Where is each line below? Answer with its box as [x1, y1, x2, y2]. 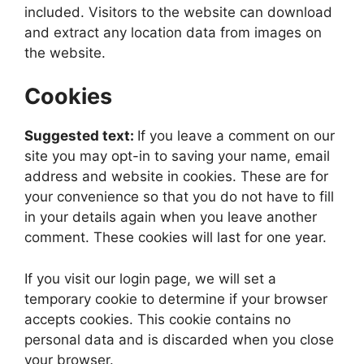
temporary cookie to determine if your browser [24, 290, 327, 307]
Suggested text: [24, 128, 137, 144]
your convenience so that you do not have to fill [24, 188, 334, 205]
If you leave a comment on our [137, 128, 335, 144]
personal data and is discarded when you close [24, 331, 334, 348]
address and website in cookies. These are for [24, 168, 328, 184]
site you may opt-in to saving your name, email [24, 148, 330, 164]
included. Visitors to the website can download [24, 3, 332, 20]
